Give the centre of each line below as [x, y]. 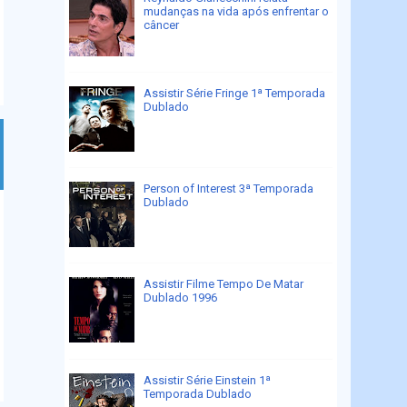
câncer [162, 25]
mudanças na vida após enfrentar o [237, 11]
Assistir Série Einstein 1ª [208, 380]
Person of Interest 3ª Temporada [229, 189]
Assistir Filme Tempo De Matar [224, 284]
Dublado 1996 [181, 298]
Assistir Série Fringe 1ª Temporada [235, 94]
